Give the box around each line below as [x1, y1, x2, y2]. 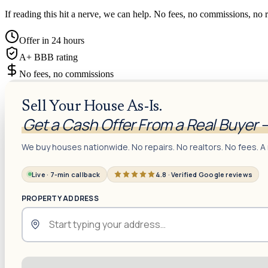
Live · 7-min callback [32, 169, 100, 179]
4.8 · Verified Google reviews [155, 169, 253, 179]
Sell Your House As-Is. [22, 99, 162, 115]
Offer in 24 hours [19, 35, 84, 45]
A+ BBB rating [19, 51, 78, 62]
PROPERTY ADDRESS [22, 193, 99, 203]
